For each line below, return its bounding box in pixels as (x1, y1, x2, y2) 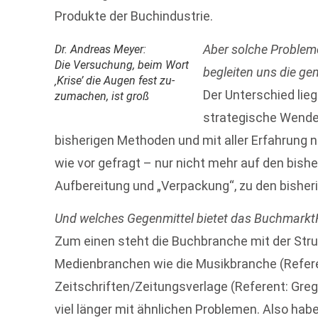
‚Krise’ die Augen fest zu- (55, 73, 175, 87)
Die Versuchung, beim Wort (55, 57, 190, 72)
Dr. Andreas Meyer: (55, 42, 147, 56)
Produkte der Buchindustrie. (55, 9, 214, 24)
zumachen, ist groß (55, 89, 150, 103)
